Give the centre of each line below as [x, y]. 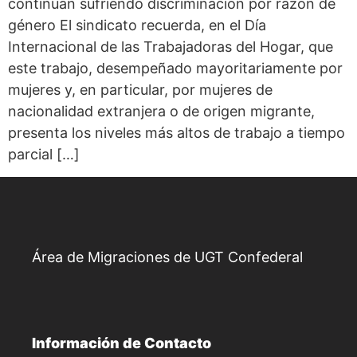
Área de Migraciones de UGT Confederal [167, 257]
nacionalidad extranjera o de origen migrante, [161, 112]
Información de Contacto [122, 343]
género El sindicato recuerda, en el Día [137, 25]
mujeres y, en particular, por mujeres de [140, 90]
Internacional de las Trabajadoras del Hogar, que [171, 47]
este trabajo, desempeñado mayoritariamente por [175, 69]
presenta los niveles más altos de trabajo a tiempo [177, 133]
